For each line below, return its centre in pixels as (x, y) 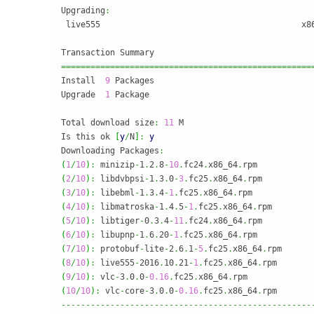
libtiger (117, 221)
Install (83, 81)
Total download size (108, 123)
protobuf (117, 249)
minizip (115, 165)
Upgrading (83, 11)
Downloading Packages (110, 151)
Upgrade (83, 95)
